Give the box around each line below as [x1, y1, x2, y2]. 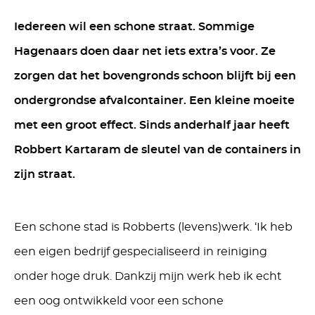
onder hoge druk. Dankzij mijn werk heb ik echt [14, 271, 282, 282]
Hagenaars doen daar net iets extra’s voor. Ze [14, 46, 276, 57]
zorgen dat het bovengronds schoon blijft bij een [14, 70, 296, 82]
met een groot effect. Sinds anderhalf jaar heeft [14, 120, 290, 131]
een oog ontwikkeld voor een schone [14, 295, 224, 307]
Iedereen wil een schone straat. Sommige [14, 21, 255, 32]
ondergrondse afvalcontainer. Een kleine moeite [14, 95, 295, 106]
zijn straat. [14, 169, 75, 180]
